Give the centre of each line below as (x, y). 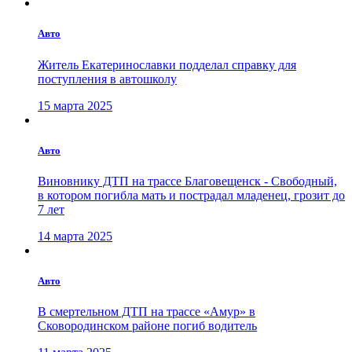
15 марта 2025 (75, 105)
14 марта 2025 (75, 236)
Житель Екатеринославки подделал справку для (167, 64)
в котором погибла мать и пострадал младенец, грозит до (191, 195)
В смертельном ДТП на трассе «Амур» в (147, 312)
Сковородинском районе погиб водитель (147, 326)
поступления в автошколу (107, 79)
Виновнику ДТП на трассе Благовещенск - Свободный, (187, 181)
